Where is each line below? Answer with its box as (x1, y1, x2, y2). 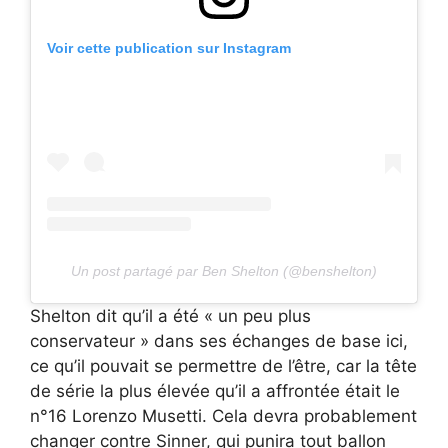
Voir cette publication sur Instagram (47, 40, 291, 57)
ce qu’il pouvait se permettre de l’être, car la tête (30, 356, 417, 377)
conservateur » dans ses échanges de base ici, (30, 331, 408, 352)
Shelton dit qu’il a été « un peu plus (30, 306, 311, 327)
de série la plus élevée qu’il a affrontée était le (30, 381, 400, 402)
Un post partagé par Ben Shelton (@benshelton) (71, 263, 377, 280)
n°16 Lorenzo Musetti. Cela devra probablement (30, 406, 417, 427)
